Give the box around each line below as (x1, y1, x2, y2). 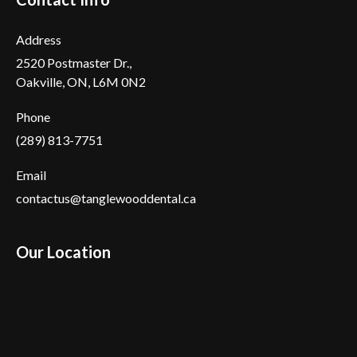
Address (16, 32, 61, 47)
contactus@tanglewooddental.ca (16, 190, 196, 206)
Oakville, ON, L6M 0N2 (16, 74, 146, 89)
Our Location (16, 242, 111, 261)
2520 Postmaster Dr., (16, 55, 131, 70)
